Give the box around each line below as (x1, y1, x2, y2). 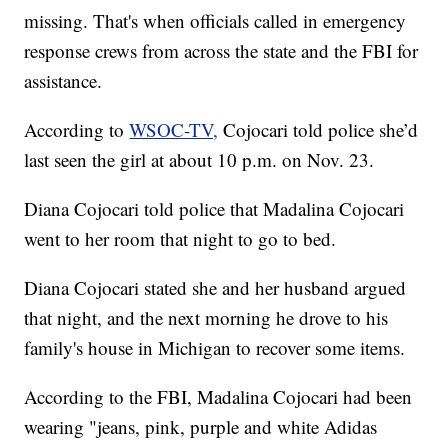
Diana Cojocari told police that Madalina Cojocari (24, 196, 405, 222)
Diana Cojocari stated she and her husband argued (24, 275, 407, 301)
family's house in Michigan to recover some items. (24, 335, 406, 361)
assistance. (24, 68, 103, 94)
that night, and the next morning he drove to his (24, 305, 389, 331)
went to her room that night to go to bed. (24, 226, 337, 252)
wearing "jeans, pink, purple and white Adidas (24, 414, 378, 440)
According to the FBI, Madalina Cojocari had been (24, 384, 413, 410)
